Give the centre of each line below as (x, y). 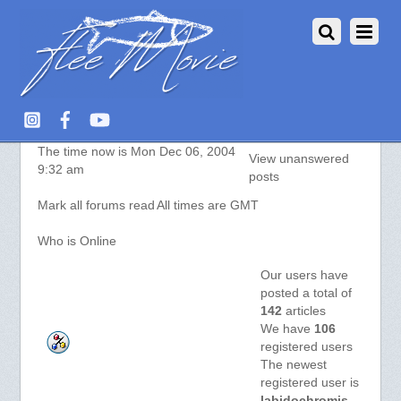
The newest (293, 365)
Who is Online (77, 242)
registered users (306, 347)
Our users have (304, 276)
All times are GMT (207, 206)
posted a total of (306, 294)
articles (303, 311)
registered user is (309, 383)
